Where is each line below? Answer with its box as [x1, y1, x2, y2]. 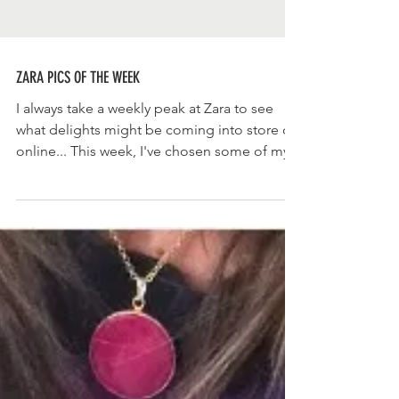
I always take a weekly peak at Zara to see [16, 356, 273, 373]
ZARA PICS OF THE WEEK [16, 324, 140, 344]
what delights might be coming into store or [16, 378, 296, 395]
